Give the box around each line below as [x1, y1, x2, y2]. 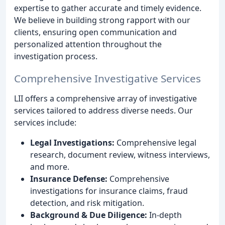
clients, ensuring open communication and [14, 26, 177, 38]
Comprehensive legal [115, 137, 196, 149]
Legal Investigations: [30, 137, 115, 149]
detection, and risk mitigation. [30, 197, 144, 209]
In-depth [147, 209, 182, 221]
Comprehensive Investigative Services [14, 71, 201, 86]
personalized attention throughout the [14, 38, 162, 50]
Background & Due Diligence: [30, 209, 147, 221]
